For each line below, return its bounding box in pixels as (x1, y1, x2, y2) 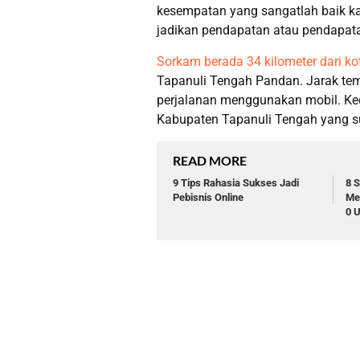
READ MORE (173, 153, 247, 169)
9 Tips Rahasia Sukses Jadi (173, 177, 299, 190)
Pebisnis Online (173, 191, 243, 204)
